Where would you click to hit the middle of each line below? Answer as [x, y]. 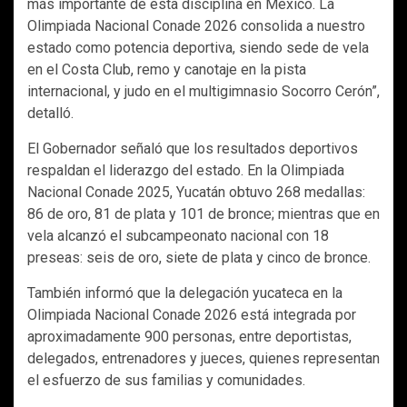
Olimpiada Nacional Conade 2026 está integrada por [192, 315]
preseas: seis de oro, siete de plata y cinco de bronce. [199, 258]
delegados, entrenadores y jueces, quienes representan [203, 359]
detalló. [50, 114]
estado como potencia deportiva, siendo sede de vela [198, 48]
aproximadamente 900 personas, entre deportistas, [189, 337]
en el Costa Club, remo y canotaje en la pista [167, 70]
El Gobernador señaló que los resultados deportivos [193, 149]
